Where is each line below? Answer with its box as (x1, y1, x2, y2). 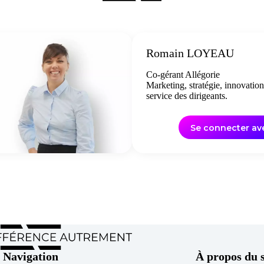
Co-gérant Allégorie (146, 69, 220, 80)
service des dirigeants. (146, 90, 227, 101)
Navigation (3, 250, 58, 263)
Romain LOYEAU (146, 46, 234, 60)
